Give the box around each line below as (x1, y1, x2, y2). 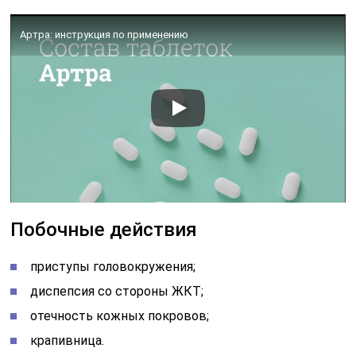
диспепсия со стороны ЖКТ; (30, 283, 204, 299)
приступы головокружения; (30, 258, 196, 274)
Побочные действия (10, 218, 198, 241)
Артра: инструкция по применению (20, 28, 189, 41)
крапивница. (30, 332, 105, 348)
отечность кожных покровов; (30, 308, 210, 323)
